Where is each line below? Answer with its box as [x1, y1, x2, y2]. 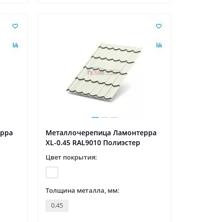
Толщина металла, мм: [45, 186, 119, 195]
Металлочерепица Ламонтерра [45, 128, 157, 138]
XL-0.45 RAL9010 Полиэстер [45, 138, 140, 148]
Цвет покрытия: [45, 153, 97, 162]
